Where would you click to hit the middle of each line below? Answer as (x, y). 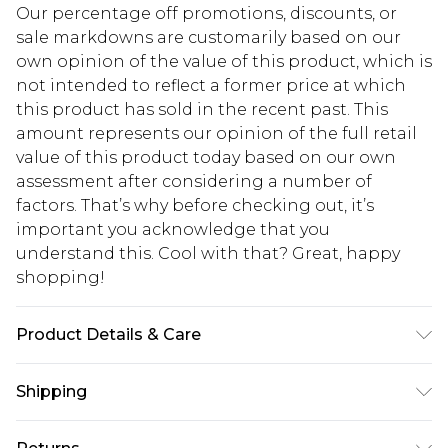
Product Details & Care (108, 334)
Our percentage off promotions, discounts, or (206, 13)
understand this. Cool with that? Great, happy (208, 253)
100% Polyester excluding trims (145, 376)
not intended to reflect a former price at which (211, 85)
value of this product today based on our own (206, 157)
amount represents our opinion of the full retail (216, 133)
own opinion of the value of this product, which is (224, 61)
